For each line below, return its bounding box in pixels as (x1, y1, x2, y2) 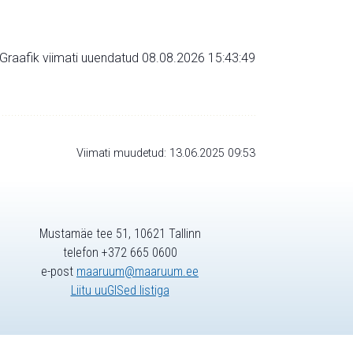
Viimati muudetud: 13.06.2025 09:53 (76, 146, 255, 160)
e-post (41, 264, 76, 280)
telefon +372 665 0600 (62, 245, 177, 261)
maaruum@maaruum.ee (76, 264, 199, 280)
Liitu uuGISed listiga (70, 283, 169, 299)
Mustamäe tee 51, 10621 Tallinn (39, 226, 201, 242)
